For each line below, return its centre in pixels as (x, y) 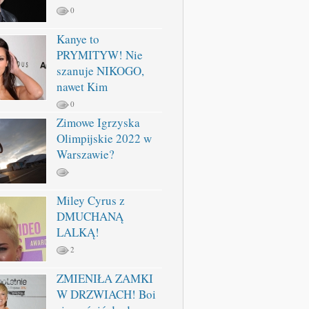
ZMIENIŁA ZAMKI (105, 278)
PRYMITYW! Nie (100, 55)
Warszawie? (86, 154)
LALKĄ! (78, 232)
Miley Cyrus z (91, 200)
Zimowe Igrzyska (98, 122)
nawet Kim (82, 87)
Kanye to (78, 39)
